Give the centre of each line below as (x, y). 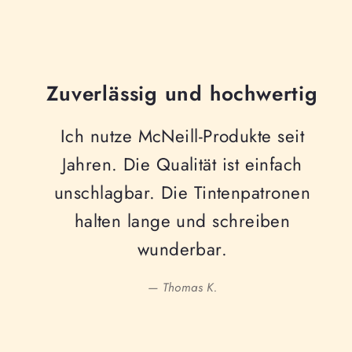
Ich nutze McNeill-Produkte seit (182, 136)
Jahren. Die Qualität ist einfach (182, 165)
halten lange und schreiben (182, 221)
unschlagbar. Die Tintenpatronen (182, 193)
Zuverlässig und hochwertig (182, 93)
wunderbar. (182, 249)
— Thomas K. (182, 288)
